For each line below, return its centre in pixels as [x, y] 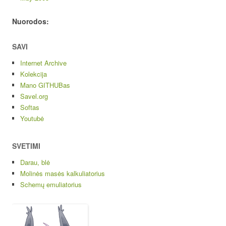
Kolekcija [34, 74]
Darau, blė [35, 162]
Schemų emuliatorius [51, 185]
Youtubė [32, 119]
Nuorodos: [31, 21]
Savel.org [34, 96]
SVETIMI [26, 146]
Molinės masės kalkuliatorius [63, 174]
